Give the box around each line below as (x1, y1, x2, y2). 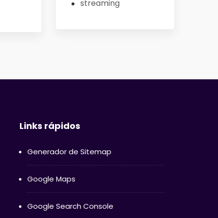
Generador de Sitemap (27, 146, 111, 157)
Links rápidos (19, 119, 80, 132)
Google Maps (27, 173, 75, 184)
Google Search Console (27, 200, 113, 211)
